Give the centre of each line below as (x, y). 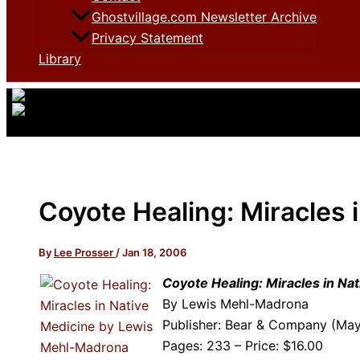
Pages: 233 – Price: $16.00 (243, 345)
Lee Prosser (85, 252)
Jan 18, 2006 (154, 252)
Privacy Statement (147, 38)
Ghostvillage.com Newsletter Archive (204, 17)
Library (60, 59)
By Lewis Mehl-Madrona (235, 303)
